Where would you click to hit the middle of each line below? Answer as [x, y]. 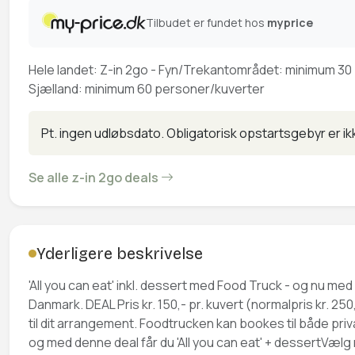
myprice [290, 23]
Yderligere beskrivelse [119, 254]
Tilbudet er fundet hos [206, 23]
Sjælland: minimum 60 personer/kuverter [147, 89]
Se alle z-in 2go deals [95, 177]
